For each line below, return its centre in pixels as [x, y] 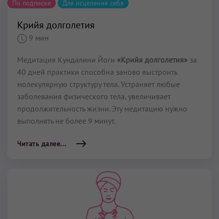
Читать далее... [42, 144]
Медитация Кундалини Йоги [67, 60]
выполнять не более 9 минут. [66, 121]
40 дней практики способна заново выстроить [97, 72]
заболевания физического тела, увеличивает [94, 97]
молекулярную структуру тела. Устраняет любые [99, 84]
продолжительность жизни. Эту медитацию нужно [102, 109]
